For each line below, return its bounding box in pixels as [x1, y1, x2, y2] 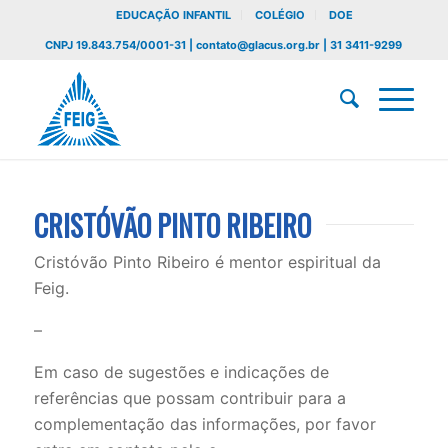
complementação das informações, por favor [33, 414, 376, 435]
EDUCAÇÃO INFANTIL [116, 8, 232, 22]
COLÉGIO [255, 8, 306, 22]
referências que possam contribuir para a [33, 388, 346, 409]
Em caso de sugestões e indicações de [33, 362, 329, 383]
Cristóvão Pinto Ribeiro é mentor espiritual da [33, 252, 381, 273]
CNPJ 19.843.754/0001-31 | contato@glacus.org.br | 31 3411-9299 [45, 38, 403, 52]
